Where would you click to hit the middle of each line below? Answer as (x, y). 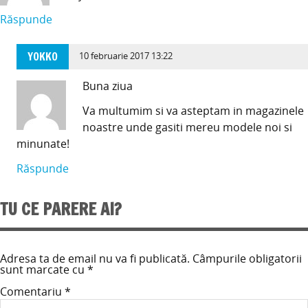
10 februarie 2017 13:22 (126, 56)
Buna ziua (108, 86)
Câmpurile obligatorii (247, 259)
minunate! (43, 143)
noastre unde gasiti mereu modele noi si (187, 127)
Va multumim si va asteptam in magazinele (193, 110)
